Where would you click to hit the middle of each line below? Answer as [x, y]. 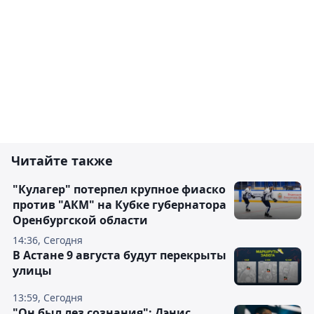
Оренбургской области [80, 220]
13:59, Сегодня [48, 298]
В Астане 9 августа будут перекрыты [120, 255]
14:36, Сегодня [48, 240]
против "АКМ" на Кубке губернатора [120, 205]
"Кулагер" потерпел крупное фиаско [119, 190]
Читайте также [62, 161]
